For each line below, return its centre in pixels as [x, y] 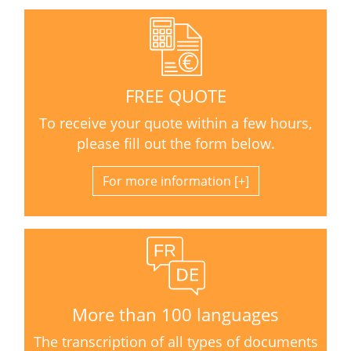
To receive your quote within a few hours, [175, 123]
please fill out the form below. [175, 143]
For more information [166, 181]
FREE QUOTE [175, 96]
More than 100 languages [175, 315]
